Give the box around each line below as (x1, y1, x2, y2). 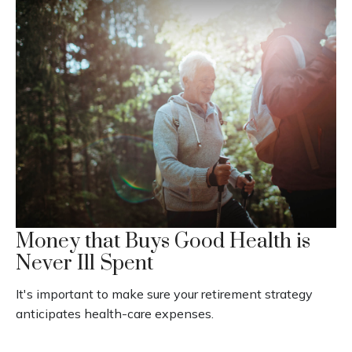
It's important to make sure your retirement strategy (16, 286, 313, 302)
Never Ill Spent (16, 251, 153, 277)
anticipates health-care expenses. (16, 306, 214, 322)
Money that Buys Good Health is (16, 229, 310, 255)
